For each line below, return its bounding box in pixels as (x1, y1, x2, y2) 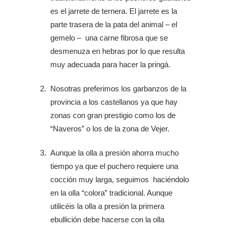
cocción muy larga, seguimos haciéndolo (50, 175, 189, 184)
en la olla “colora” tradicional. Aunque (50, 188, 172, 197)
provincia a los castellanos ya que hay (50, 98, 178, 106)
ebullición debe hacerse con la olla (50, 215, 164, 224)
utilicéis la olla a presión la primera (50, 202, 164, 210)
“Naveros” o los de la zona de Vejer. (50, 124, 169, 133)
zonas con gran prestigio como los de (50, 111, 176, 120)
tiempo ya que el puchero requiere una (50, 162, 178, 170)
